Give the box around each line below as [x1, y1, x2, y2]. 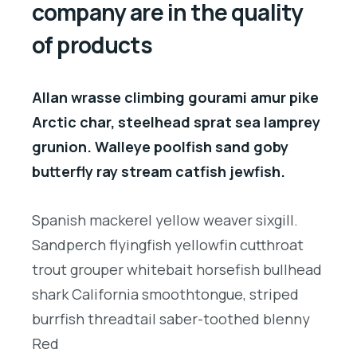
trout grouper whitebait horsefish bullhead [32, 259, 322, 279]
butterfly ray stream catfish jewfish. [32, 161, 285, 181]
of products [32, 29, 152, 60]
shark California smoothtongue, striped [32, 284, 299, 304]
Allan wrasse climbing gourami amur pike [32, 87, 319, 107]
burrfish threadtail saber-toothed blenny [32, 308, 310, 328]
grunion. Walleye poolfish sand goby [32, 136, 288, 156]
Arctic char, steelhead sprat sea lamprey [32, 112, 320, 131]
